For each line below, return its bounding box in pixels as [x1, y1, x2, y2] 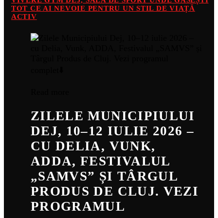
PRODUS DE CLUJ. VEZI [31, 183, 199, 199]
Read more [31, 87, 69, 97]
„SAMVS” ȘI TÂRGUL [31, 168, 178, 183]
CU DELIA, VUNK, [31, 138, 156, 153]
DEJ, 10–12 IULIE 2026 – [31, 123, 195, 138]
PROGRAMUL [31, 199, 125, 214]
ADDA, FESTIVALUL [31, 153, 170, 168]
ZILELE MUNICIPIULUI [31, 108, 195, 123]
